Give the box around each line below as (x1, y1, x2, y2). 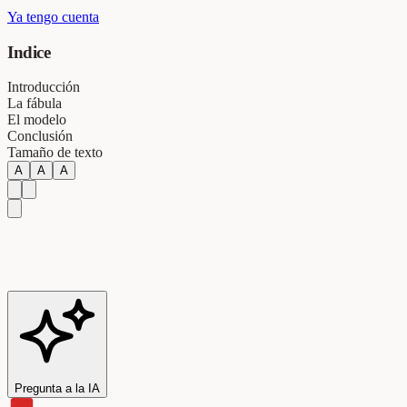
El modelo (7, 112, 66, 128)
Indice (7, 42, 51, 62)
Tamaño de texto (7, 144, 103, 161)
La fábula (7, 95, 62, 112)
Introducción (7, 79, 80, 95)
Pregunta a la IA (15, 382, 100, 396)
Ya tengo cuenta (7, 8, 99, 25)
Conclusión (7, 128, 73, 144)
